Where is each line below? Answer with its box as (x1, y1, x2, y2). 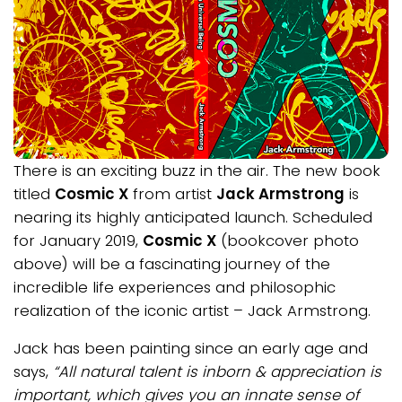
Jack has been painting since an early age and (13, 337, 368, 360)
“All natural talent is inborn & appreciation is (53, 361, 381, 383)
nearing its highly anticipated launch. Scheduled (13, 205, 372, 228)
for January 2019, (13, 229, 143, 251)
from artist (128, 182, 216, 205)
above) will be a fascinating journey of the (13, 252, 330, 275)
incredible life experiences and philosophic (13, 275, 336, 298)
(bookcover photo (216, 229, 359, 251)
